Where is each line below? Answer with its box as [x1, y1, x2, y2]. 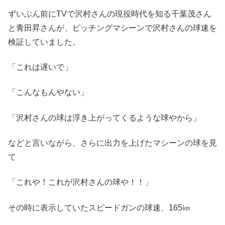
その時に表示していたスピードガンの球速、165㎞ [8, 203, 190, 212]
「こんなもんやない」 [8, 88, 88, 97]
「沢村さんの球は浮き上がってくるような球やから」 [8, 113, 201, 122]
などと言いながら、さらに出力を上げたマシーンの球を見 [8, 139, 217, 148]
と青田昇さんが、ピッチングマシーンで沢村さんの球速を [8, 23, 217, 32]
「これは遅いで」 [8, 62, 72, 71]
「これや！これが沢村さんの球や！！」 [8, 178, 153, 187]
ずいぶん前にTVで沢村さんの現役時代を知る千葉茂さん [8, 9, 211, 18]
